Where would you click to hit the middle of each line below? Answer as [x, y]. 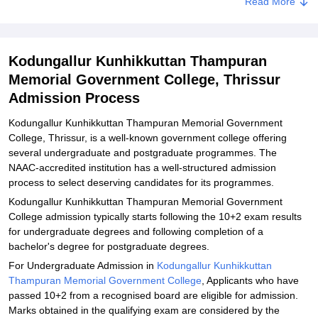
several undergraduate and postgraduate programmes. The [143, 153]
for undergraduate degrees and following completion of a [136, 231]
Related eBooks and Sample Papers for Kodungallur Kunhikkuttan [156, 8]
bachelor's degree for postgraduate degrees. [109, 246]
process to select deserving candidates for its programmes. [141, 182]
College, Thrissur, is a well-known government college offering [148, 138]
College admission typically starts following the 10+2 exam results [155, 216]
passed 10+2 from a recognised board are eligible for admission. [153, 295]
